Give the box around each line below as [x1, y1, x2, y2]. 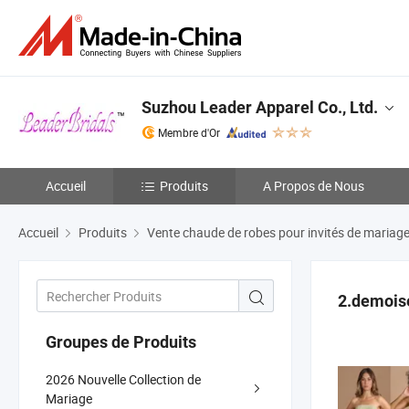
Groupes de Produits [46, 331, 196, 351]
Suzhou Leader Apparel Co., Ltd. [142, 98, 378, 117]
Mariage [46, 389, 92, 407]
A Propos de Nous [263, 177, 364, 194]
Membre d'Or [158, 125, 220, 140]
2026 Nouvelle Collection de [46, 370, 201, 388]
